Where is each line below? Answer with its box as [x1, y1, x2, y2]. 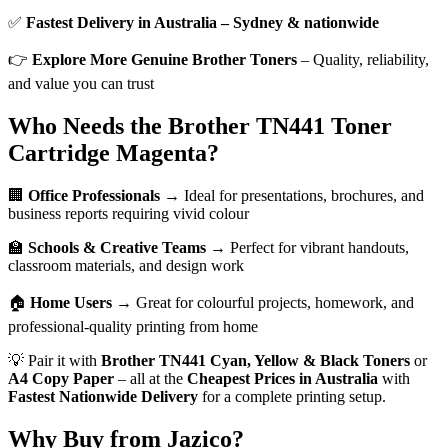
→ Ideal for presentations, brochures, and [160, 187, 424, 205]
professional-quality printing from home [8, 318, 258, 336]
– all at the [114, 370, 187, 388]
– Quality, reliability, [297, 51, 429, 69]
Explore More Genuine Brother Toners [32, 51, 297, 69]
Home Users [30, 294, 112, 312]
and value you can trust [8, 75, 154, 93]
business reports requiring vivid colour [8, 205, 249, 223]
